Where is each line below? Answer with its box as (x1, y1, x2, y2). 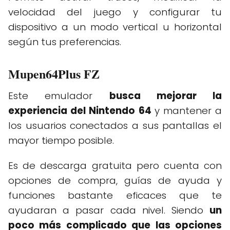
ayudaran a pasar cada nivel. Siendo (8, 203, 209, 217)
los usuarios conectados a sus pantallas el (8, 118, 222, 132)
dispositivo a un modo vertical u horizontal (8, 20, 222, 34)
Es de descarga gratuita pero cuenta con (8, 158, 222, 172)
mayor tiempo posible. (8, 133, 114, 147)
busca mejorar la (109, 88, 222, 103)
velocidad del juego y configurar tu (8, 5, 222, 19)
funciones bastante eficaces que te (8, 188, 222, 202)
